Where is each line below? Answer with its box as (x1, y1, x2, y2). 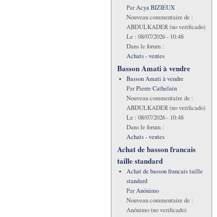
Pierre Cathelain (136, 84, 177, 93)
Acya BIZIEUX (136, 3, 175, 12)
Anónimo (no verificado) (126, 206, 186, 215)
